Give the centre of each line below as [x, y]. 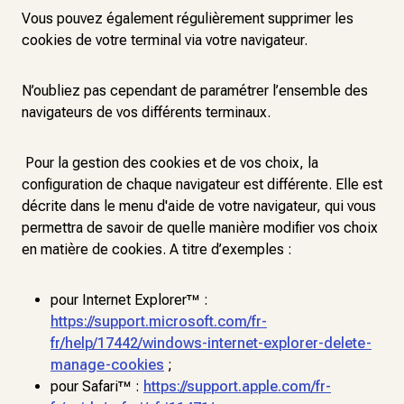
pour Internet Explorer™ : [129, 300]
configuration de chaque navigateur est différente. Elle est [202, 184]
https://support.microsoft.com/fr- [159, 321]
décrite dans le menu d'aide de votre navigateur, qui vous [199, 206]
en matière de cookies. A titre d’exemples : [157, 249]
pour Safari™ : [97, 386]
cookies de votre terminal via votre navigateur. [165, 40]
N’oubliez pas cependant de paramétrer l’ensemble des [195, 91]
